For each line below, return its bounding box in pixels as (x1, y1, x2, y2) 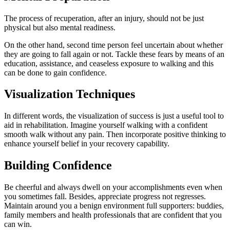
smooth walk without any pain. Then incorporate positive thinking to (4, 130, 226, 139)
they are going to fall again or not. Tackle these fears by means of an (4, 49, 224, 59)
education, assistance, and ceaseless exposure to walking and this (4, 59, 214, 68)
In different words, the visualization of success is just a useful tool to (4, 111, 224, 121)
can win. (4, 220, 32, 229)
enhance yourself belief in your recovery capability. (4, 139, 169, 148)
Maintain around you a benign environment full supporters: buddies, (4, 201, 224, 210)
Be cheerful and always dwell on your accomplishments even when (4, 183, 222, 192)
